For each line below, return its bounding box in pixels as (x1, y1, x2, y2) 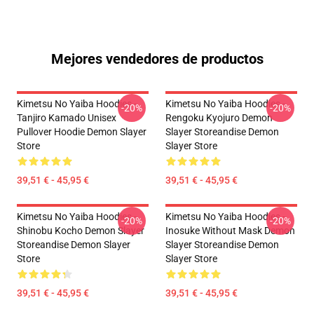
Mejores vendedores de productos (50, 50, 264, 67)
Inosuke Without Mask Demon (165, 225, 295, 236)
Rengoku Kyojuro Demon (165, 112, 273, 123)
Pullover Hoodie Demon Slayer (17, 126, 146, 137)
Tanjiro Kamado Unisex (17, 112, 116, 123)
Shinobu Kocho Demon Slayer (17, 225, 144, 236)
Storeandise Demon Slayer (17, 239, 130, 250)
